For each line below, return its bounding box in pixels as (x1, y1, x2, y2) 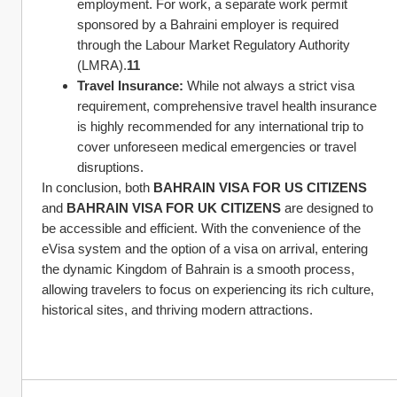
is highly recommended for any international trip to (77, 119, 363, 134)
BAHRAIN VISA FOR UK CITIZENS (66, 200, 281, 215)
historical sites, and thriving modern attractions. (42, 302, 313, 317)
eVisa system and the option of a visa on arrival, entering (42, 241, 368, 256)
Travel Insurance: (77, 78, 183, 93)
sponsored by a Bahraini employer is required (77, 17, 339, 32)
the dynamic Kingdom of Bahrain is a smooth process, (42, 261, 354, 276)
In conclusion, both (42, 180, 153, 195)
